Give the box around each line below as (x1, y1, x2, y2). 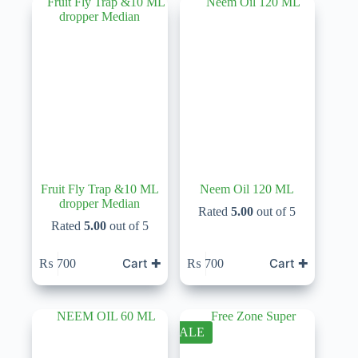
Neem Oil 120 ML (200, 182, 295, 197)
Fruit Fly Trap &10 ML (40, 182, 159, 197)
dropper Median (59, 197, 141, 211)
